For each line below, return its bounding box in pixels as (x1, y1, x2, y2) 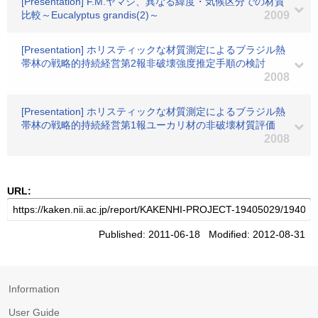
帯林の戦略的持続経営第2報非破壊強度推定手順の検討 (21, 57, 265, 69)
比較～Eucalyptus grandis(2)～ (21, 9, 159, 21)
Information (9, 283, 60, 295)
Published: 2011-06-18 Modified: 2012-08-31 (99, 229, 311, 240)
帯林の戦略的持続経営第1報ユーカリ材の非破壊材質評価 (21, 119, 275, 131)
